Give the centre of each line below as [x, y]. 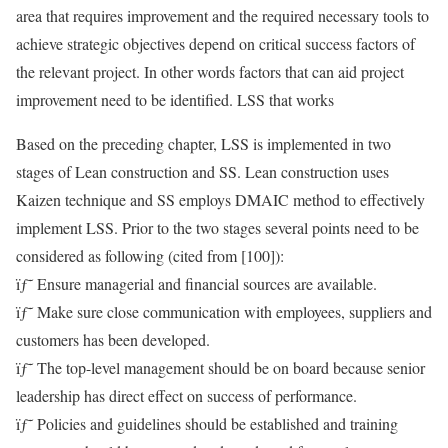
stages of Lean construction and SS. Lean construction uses [202, 171]
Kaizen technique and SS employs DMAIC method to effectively [220, 199]
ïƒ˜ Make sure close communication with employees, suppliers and [224, 311]
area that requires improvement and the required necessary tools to [222, 15]
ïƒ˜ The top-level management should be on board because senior [220, 367]
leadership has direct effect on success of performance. [186, 395]
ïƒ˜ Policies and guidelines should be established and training [207, 423]
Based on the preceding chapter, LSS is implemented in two [203, 143]
